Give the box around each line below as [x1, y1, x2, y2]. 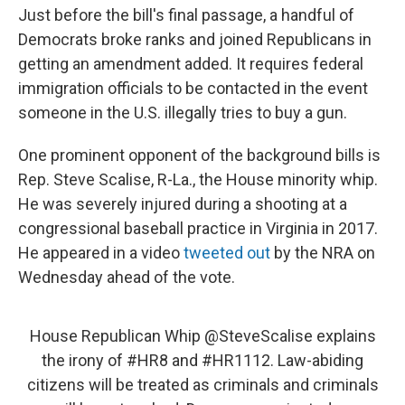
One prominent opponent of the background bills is [18, 145, 381, 165]
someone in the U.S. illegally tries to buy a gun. [18, 102, 347, 122]
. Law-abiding [270, 350, 363, 370]
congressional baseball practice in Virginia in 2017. [18, 218, 378, 238]
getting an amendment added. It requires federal [18, 53, 363, 73]
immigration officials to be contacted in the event [18, 78, 368, 98]
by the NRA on [270, 242, 375, 262]
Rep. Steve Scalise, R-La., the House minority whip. [18, 169, 378, 189]
